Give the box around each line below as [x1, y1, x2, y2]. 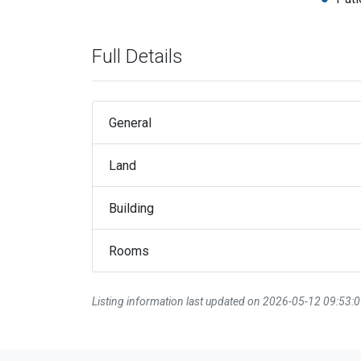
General [109, 114, 151, 131]
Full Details [92, 45, 183, 68]
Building [109, 200, 154, 216]
